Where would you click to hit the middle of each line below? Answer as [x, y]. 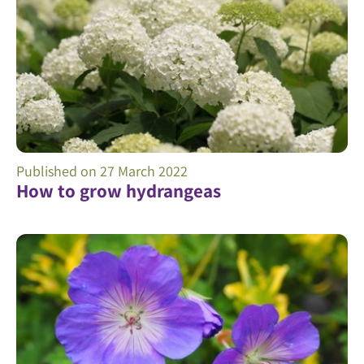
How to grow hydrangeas [119, 191]
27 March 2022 [144, 171]
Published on [58, 171]
